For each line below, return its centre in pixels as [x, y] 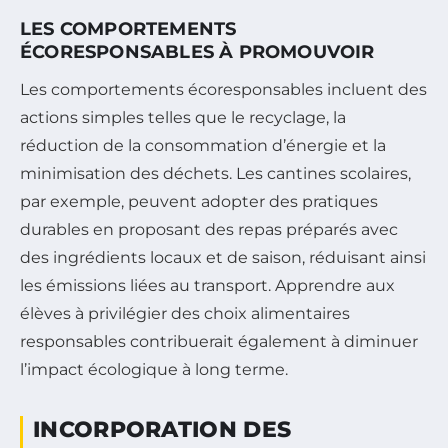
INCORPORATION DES [162, 430]
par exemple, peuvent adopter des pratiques [199, 202]
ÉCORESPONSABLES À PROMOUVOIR [197, 52]
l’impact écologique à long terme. [154, 370]
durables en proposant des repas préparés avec [209, 230]
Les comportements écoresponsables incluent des [223, 90]
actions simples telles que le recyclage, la [183, 118]
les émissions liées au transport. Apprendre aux [207, 286]
